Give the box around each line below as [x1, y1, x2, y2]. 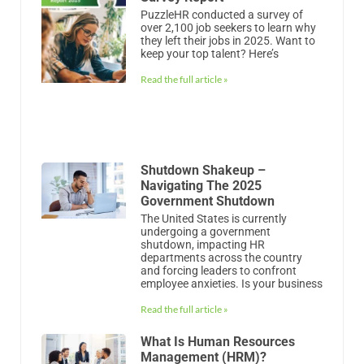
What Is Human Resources [140, 333, 295, 349]
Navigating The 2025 [140, 177, 262, 193]
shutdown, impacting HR [140, 237, 265, 251]
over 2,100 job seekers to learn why [140, 20, 316, 34]
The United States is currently [140, 211, 287, 225]
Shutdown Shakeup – [140, 162, 266, 178]
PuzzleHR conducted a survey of [140, 7, 303, 21]
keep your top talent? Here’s [140, 46, 279, 60]
